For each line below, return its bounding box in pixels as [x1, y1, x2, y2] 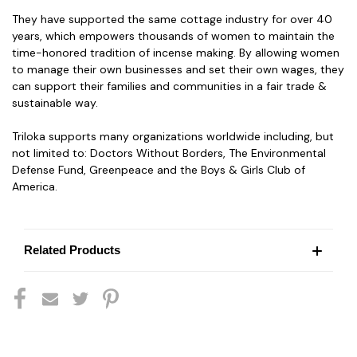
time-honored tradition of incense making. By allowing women [12, 45, 339, 60]
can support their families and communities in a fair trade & [12, 78, 327, 93]
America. [12, 178, 57, 194]
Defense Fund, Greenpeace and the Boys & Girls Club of [12, 162, 305, 177]
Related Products [24, 242, 120, 257]
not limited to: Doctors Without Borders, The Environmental [12, 145, 326, 160]
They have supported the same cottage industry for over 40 [12, 11, 332, 26]
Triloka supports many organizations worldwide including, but [12, 128, 334, 143]
